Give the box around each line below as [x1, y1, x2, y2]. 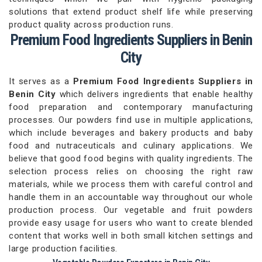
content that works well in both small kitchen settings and [9, 230, 253, 241]
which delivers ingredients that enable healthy [59, 89, 253, 99]
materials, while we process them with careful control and [9, 179, 253, 189]
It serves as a [9, 76, 73, 87]
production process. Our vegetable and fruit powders [9, 205, 253, 215]
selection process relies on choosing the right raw [9, 166, 253, 177]
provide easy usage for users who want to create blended [9, 218, 253, 228]
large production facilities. [9, 243, 118, 254]
